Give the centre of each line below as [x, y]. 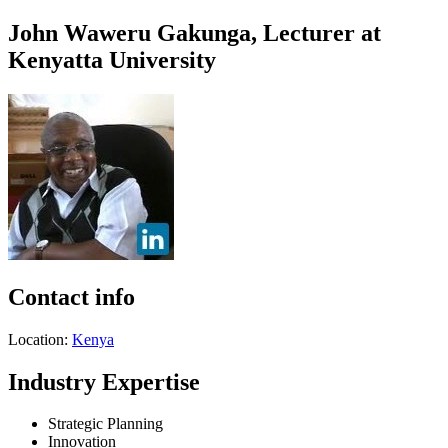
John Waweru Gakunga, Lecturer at [194, 32]
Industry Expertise [104, 381]
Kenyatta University [112, 59]
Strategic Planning [105, 424]
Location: [40, 339]
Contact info [71, 296]
